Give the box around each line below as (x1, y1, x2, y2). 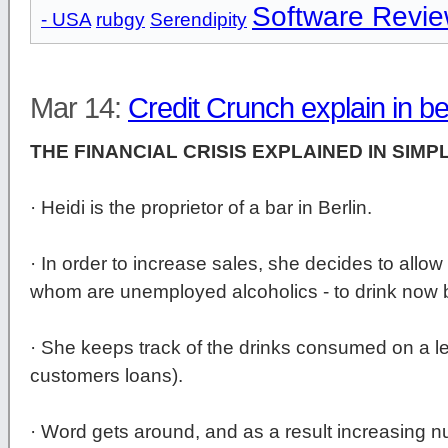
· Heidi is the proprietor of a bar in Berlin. (30, 197, 372, 219)
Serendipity (150, 9, 247, 31)
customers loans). (30, 365, 183, 387)
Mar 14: (30, 92, 128, 125)
